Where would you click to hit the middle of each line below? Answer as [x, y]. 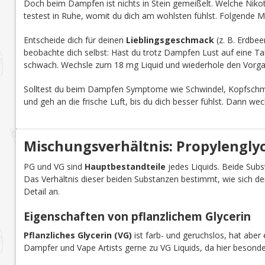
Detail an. [41, 191]
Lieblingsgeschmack [170, 40]
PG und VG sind [54, 166]
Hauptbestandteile [125, 166]
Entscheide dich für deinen [75, 40]
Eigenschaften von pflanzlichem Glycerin [137, 216]
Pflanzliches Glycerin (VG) [77, 235]
